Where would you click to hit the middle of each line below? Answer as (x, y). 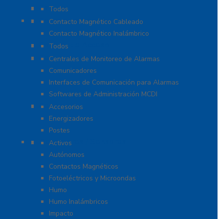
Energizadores (71, 119)
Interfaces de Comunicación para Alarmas (114, 83)
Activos (60, 143)
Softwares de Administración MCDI (103, 94)
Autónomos (67, 155)
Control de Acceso (74, 45)
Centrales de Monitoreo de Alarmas (104, 59)
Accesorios (66, 107)
